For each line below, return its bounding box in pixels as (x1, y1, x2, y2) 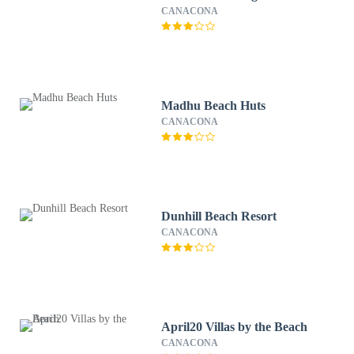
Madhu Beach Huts (161, 99, 266, 112)
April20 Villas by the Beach (161, 320, 308, 333)
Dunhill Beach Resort (161, 209, 277, 223)
